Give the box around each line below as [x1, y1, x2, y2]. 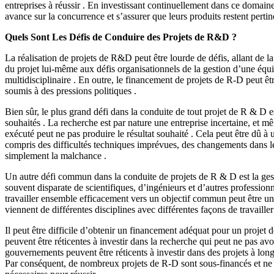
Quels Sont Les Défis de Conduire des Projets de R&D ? [5, 31, 237, 42]
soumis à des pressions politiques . [5, 85, 136, 96]
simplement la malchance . [5, 150, 106, 161]
